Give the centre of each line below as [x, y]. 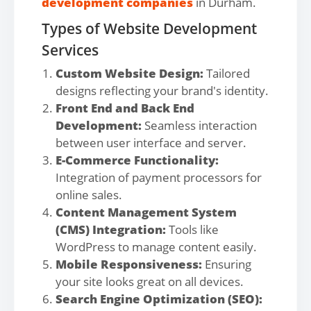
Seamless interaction [199, 125]
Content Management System [146, 212]
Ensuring [227, 264]
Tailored [227, 73]
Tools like [192, 229]
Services [70, 50]
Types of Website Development [149, 28]
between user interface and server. [151, 143]
